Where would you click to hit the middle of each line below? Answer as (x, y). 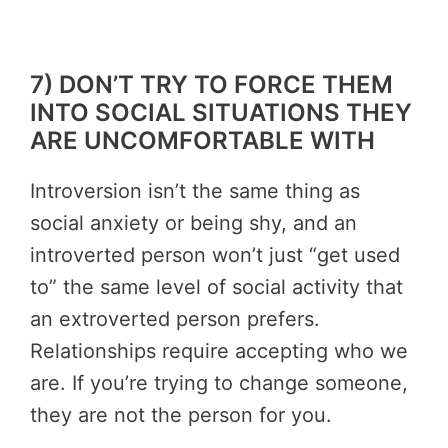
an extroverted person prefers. (175, 319)
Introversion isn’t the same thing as (195, 191)
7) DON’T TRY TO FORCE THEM (211, 85)
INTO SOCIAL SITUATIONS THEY (221, 113)
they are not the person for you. (181, 415)
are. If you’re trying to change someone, (219, 383)
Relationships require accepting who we (219, 351)
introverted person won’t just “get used (215, 255)
